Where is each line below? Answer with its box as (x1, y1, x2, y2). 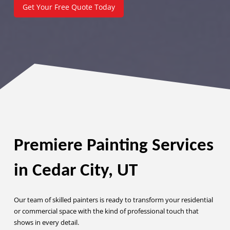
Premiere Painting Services (13, 137, 214, 155)
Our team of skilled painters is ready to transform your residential (13, 195, 213, 204)
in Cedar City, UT (13, 162, 138, 180)
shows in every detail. (13, 217, 79, 227)
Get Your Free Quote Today (22, 2, 115, 12)
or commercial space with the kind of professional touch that (13, 206, 199, 216)
